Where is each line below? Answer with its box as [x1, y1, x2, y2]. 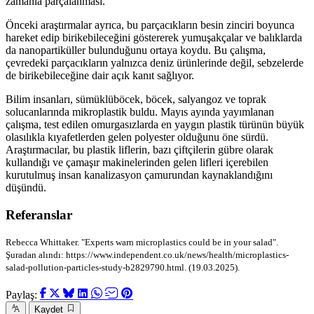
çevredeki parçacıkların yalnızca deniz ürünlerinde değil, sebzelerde [6, 56, 303, 69]
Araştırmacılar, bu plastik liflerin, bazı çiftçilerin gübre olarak [6, 143, 273, 156]
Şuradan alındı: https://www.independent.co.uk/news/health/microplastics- [6, 250, 289, 261]
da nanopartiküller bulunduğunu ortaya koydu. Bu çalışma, [6, 43, 266, 56]
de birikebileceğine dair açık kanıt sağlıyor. [6, 69, 194, 81]
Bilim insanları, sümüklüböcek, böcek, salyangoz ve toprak [6, 93, 266, 105]
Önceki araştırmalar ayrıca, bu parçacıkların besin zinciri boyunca [6, 18, 294, 31]
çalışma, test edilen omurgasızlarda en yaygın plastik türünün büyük [6, 118, 304, 130]
